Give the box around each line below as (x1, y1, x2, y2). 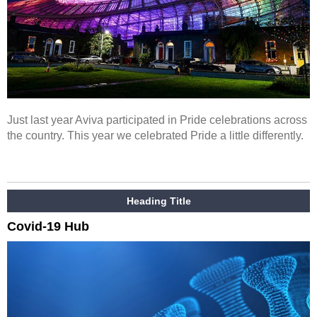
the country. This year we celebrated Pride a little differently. (7, 129, 304, 142)
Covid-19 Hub (7, 219, 89, 234)
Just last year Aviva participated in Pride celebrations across (7, 114, 307, 126)
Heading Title (126, 195, 191, 207)
